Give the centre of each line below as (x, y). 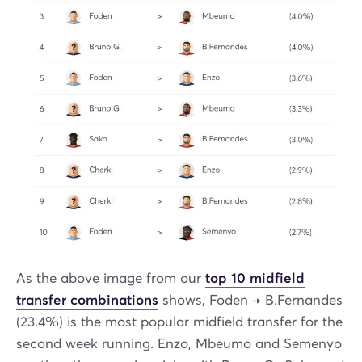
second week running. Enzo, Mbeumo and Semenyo (179, 343)
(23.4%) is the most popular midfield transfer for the (179, 322)
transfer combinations (87, 300)
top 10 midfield (255, 278)
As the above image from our (111, 278)
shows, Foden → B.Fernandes (250, 300)
